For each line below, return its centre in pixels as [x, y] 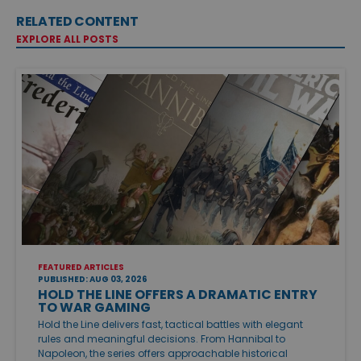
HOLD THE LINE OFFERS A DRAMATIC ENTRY [178, 295]
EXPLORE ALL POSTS [67, 39]
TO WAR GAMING [94, 308]
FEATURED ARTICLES [81, 268]
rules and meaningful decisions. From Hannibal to [162, 339]
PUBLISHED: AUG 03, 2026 [93, 280]
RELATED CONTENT [77, 21]
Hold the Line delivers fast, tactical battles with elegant [170, 325]
